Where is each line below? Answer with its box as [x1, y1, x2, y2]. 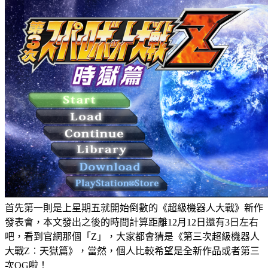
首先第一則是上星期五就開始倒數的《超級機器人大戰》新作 [5, 202, 263, 213]
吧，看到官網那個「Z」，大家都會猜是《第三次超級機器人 [5, 231, 260, 242]
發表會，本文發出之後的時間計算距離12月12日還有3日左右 [5, 217, 258, 227]
